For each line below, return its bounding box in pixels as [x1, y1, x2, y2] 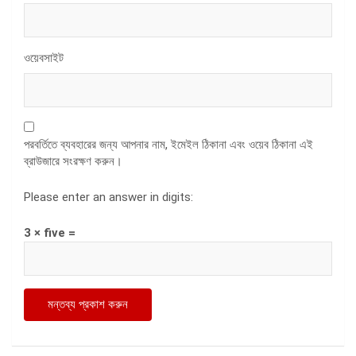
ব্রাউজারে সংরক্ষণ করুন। [24, 153, 122, 168]
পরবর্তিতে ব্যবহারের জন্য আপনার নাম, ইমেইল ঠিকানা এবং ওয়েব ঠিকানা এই [24, 137, 313, 152]
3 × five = [24, 225, 75, 240]
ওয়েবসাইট [24, 50, 64, 65]
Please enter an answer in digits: [24, 189, 193, 204]
